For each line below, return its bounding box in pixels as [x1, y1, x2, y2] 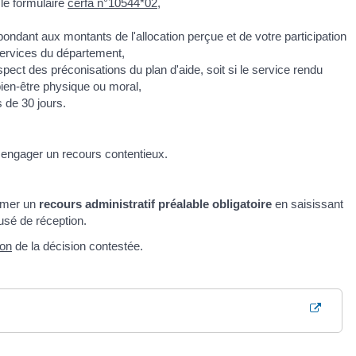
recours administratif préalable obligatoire [39, 197, 272, 211]
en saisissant [272, 197, 343, 211]
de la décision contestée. [12, 238, 143, 253]
